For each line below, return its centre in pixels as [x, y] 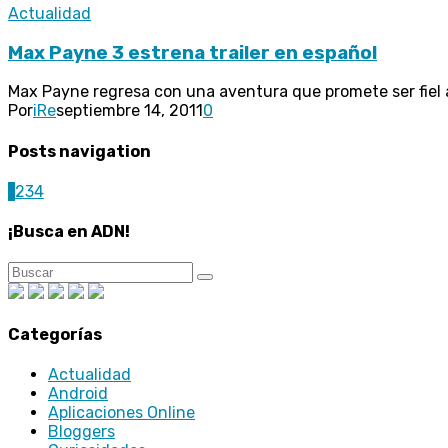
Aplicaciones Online [121, 412]
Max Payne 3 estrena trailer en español [192, 52]
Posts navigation [79, 151]
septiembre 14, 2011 [129, 111]
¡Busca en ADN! [69, 232]
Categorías [55, 334]
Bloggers [81, 431]
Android [78, 393]
